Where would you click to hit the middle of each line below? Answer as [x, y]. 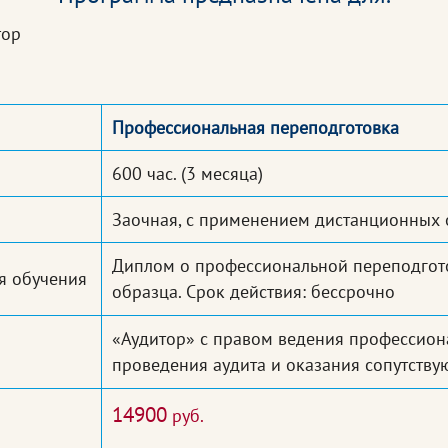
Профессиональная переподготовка [255, 128]
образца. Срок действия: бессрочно [253, 292]
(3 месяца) [219, 174]
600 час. [144, 174]
